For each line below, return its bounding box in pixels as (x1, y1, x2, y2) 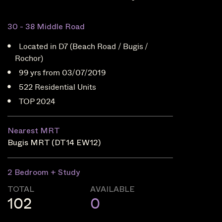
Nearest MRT (7, 127, 60, 135)
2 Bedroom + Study (7, 168, 80, 177)
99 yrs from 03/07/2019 (19, 66, 107, 78)
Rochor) (15, 52, 44, 64)
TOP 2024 (19, 95, 55, 107)
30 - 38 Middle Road (7, 23, 85, 31)
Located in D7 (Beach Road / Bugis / (19, 40, 148, 52)
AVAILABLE (90, 185, 135, 194)
